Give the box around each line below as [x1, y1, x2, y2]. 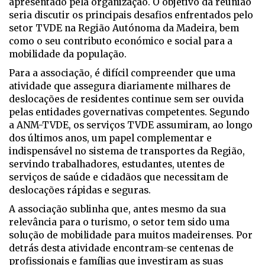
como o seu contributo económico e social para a [9, 35, 232, 47]
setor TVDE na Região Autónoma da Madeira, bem [9, 22, 239, 34]
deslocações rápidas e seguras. [9, 185, 151, 196]
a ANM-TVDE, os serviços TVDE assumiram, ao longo [9, 119, 253, 131]
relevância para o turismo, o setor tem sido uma [9, 216, 230, 228]
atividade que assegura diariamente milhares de [9, 80, 231, 92]
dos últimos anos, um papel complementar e [9, 132, 212, 144]
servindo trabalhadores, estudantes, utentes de [9, 159, 225, 170]
